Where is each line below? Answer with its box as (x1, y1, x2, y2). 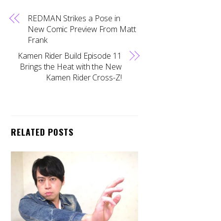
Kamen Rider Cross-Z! (46, 72, 122, 83)
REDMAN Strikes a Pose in (28, 12, 121, 24)
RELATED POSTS (11, 125, 74, 138)
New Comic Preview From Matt (28, 23, 136, 35)
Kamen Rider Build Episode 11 (18, 50, 122, 61)
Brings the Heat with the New (20, 61, 122, 72)
